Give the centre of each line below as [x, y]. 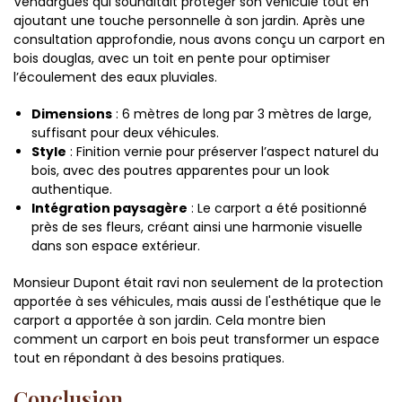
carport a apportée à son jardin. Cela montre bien [170, 321]
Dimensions [72, 114]
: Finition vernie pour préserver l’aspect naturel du [223, 152]
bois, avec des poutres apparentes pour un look [180, 171]
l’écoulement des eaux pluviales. [115, 78]
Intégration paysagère [109, 209]
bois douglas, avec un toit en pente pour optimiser [172, 59]
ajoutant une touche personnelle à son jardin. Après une [189, 21]
